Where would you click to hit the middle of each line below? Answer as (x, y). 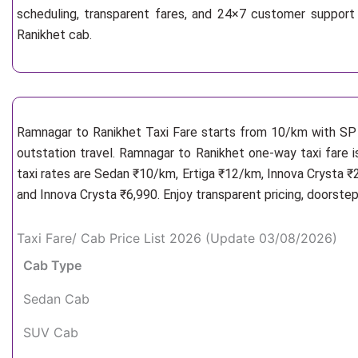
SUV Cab (51, 332)
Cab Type (52, 265)
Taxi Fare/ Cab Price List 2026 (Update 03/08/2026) (177, 238)
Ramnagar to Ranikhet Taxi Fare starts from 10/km (165, 132)
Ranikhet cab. (54, 35)
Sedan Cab (56, 299)
